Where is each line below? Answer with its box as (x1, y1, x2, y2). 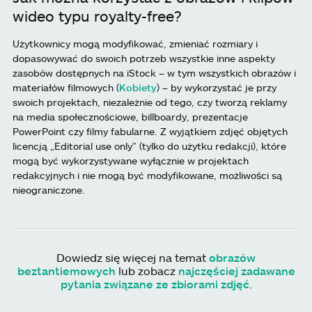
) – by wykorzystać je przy (157, 81, 276, 94)
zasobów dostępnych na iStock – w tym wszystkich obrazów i (13, 67, 296, 79)
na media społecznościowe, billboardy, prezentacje (13, 111, 248, 123)
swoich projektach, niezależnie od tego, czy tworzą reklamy (13, 96, 287, 109)
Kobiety (119, 81, 157, 94)
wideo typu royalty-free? (13, 7, 182, 25)
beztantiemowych (17, 264, 116, 278)
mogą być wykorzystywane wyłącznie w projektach (13, 155, 249, 167)
